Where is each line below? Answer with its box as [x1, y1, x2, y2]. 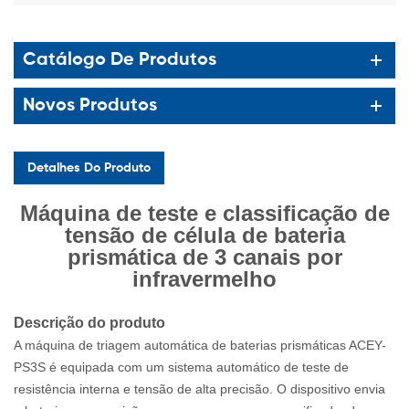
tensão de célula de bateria [64, 222, 345, 247]
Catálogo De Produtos [23, 50, 216, 69]
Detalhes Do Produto [27, 161, 151, 174]
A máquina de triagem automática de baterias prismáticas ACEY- [14, 337, 386, 352]
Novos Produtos [23, 96, 157, 115]
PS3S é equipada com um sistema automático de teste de [14, 359, 349, 374]
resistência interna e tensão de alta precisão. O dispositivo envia [14, 381, 385, 396]
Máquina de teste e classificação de [19, 200, 390, 225]
